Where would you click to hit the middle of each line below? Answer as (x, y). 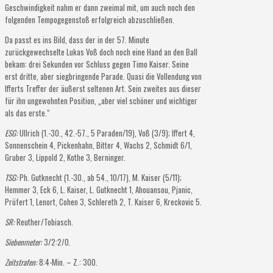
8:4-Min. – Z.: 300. (67, 262)
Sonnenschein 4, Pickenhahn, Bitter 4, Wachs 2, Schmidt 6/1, (98, 145)
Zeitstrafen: (21, 262)
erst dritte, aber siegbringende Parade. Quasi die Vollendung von (103, 76)
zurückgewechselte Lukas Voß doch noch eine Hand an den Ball (101, 51)
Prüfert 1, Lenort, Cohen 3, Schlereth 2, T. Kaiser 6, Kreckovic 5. (103, 201)
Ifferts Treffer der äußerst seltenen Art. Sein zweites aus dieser (103, 88)
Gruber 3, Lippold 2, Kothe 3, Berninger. (65, 157)
